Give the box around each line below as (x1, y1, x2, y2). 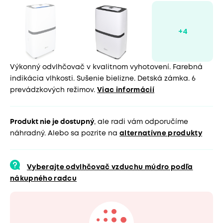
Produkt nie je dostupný (10, 119, 94, 125)
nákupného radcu (10, 176, 77, 182)
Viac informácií (97, 87, 155, 94)
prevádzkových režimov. (10, 87, 95, 94)
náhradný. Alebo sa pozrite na (10, 130, 119, 137)
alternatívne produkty (119, 130, 203, 137)
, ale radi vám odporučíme (94, 119, 188, 125)
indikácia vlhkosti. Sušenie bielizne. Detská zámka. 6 (10, 76, 196, 82)
